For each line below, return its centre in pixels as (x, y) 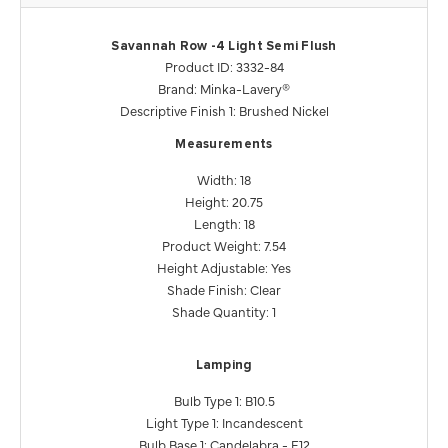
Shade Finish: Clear (224, 289)
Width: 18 (224, 179)
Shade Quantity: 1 (224, 311)
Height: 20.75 (224, 201)
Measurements (224, 145)
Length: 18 (224, 223)
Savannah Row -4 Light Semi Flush (224, 47)
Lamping (224, 366)
